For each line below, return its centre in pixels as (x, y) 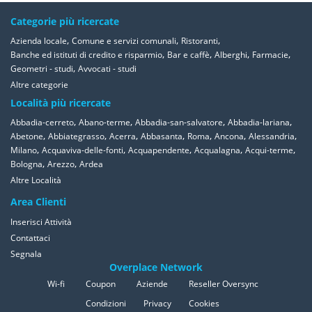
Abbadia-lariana (259, 122)
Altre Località (36, 180)
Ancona (229, 136)
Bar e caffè (188, 55)
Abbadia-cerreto (42, 122)
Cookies (204, 303)
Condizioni (106, 303)
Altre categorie (39, 85)
